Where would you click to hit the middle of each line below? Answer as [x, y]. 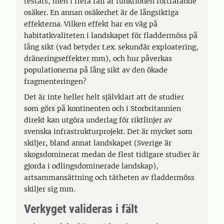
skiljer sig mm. [49, 189]
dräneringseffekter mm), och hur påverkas [98, 58]
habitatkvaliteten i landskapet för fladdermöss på [111, 35]
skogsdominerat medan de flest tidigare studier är [112, 154]
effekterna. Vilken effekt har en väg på [91, 24]
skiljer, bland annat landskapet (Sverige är [98, 143]
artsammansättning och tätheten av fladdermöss [109, 177]
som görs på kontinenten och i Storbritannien [102, 108]
